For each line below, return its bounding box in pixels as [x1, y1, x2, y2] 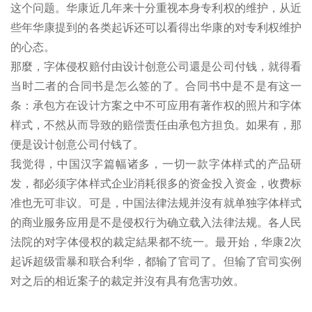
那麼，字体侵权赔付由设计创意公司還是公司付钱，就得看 [10, 60, 302, 72]
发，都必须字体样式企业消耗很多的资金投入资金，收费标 [10, 177, 302, 189]
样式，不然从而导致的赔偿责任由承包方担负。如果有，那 [10, 118, 302, 131]
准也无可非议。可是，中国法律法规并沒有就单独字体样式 [10, 196, 302, 209]
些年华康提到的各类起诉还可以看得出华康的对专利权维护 [10, 21, 302, 33]
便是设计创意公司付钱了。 [10, 138, 144, 150]
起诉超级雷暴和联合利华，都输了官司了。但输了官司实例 [10, 255, 302, 267]
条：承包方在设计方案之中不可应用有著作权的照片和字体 [10, 99, 302, 111]
